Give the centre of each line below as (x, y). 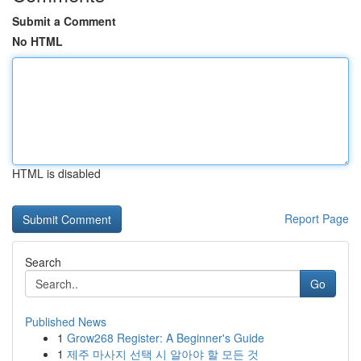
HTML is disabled (56, 173)
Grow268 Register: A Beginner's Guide (166, 338)
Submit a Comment (64, 21)
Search (43, 262)
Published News (66, 322)
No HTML (37, 41)
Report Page (317, 218)
